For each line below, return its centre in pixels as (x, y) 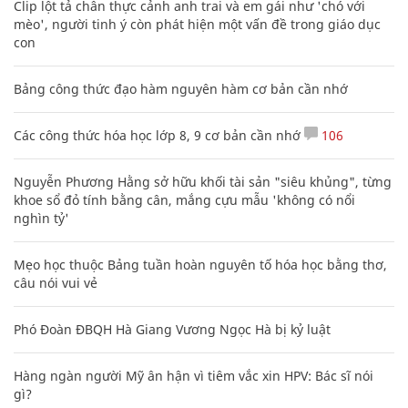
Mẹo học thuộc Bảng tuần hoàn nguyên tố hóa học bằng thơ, (200, 264)
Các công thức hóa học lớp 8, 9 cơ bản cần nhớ (157, 135)
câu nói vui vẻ (56, 282)
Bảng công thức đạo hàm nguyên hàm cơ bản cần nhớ (181, 88)
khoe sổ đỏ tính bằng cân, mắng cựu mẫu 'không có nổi (184, 199)
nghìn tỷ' (41, 218)
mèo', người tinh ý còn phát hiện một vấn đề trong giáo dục (197, 24)
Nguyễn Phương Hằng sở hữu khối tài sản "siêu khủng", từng (203, 181)
